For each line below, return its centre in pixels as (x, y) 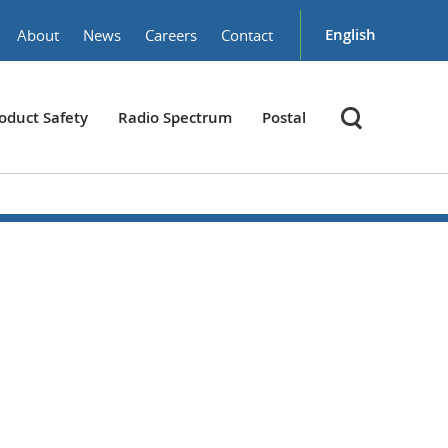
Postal (284, 117)
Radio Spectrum (175, 117)
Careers (171, 35)
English (350, 34)
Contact (247, 35)
